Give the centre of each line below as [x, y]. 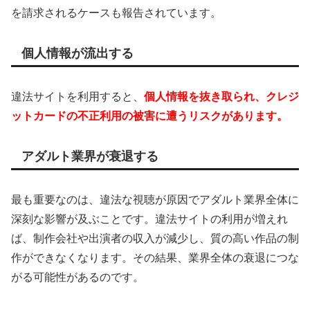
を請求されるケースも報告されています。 [116, 13]
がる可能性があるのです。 [77, 277]
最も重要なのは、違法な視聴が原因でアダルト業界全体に [155, 200]
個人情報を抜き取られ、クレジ [221, 97]
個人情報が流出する [77, 54]
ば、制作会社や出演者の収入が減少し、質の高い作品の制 [155, 239]
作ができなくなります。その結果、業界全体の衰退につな [155, 258]
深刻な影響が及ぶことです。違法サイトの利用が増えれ [149, 219]
